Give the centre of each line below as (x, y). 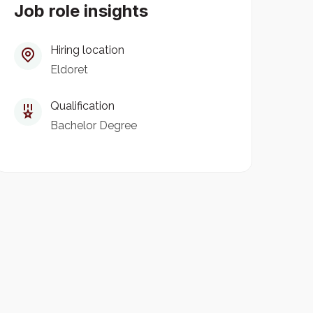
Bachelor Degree (94, 126)
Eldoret (69, 70)
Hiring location (87, 50)
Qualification (82, 106)
